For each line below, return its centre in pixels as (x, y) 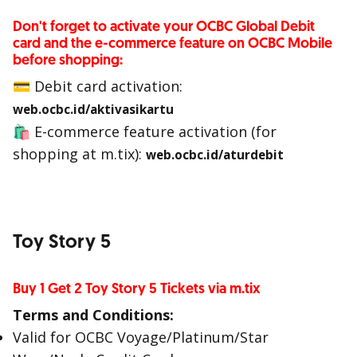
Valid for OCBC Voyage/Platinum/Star (141, 337)
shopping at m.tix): (79, 154)
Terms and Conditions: (93, 315)
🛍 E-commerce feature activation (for (145, 131)
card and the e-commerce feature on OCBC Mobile (173, 43)
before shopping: (68, 60)
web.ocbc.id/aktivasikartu (93, 109)
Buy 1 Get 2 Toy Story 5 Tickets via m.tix (137, 289)
